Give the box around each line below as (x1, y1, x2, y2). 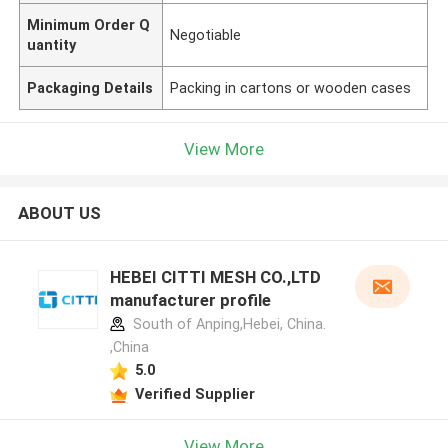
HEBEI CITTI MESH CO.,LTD (109, 267, 321, 288)
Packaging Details (27, 79, 154, 96)
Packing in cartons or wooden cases (170, 79, 412, 96)
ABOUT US (17, 203, 101, 224)
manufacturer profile (109, 290, 271, 311)
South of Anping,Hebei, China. (128, 316, 326, 333)
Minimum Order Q (27, 16, 151, 33)
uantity (27, 36, 77, 53)
